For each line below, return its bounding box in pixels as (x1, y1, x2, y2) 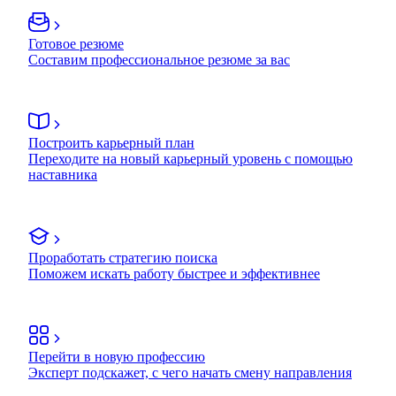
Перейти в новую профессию (28, 348, 205, 364)
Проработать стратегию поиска (28, 249, 217, 265)
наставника (28, 166, 97, 182)
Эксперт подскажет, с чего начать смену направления (28, 364, 352, 380)
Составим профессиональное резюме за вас (28, 51, 290, 67)
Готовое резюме (28, 35, 124, 51)
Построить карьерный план (28, 134, 194, 150)
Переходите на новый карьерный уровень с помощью (28, 150, 353, 166)
